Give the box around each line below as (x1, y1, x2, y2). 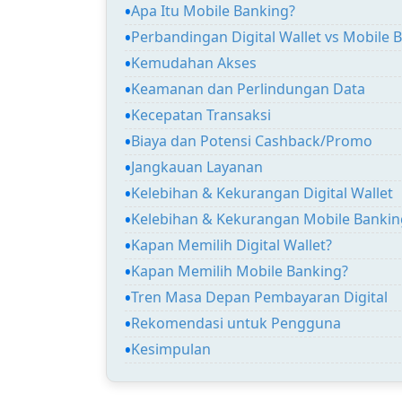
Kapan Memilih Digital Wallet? (130, 234, 332, 255)
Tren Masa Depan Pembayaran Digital (130, 286, 388, 307)
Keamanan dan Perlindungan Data (130, 78, 365, 99)
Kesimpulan (130, 338, 211, 359)
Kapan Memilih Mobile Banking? (130, 260, 348, 281)
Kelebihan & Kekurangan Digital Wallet (130, 182, 393, 203)
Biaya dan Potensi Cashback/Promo (130, 130, 372, 151)
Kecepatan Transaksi (130, 104, 271, 125)
